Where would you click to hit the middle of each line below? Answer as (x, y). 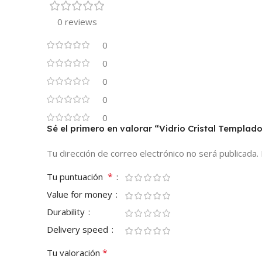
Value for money (81, 194)
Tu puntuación (77, 177)
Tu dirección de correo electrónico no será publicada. (153, 154)
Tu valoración (75, 253)
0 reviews (77, 22)
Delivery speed (79, 230)
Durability (67, 212)
